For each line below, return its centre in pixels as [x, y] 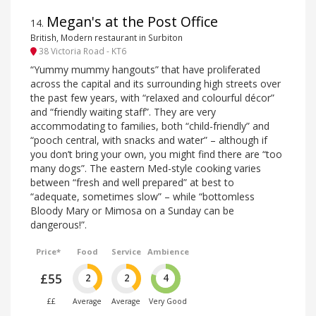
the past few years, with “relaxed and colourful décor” [152, 97]
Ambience [168, 251]
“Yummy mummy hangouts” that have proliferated [145, 69]
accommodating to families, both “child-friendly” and [150, 126]
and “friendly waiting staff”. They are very [123, 111]
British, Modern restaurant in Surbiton [107, 38]
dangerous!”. [59, 224]
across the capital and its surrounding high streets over [156, 83]
